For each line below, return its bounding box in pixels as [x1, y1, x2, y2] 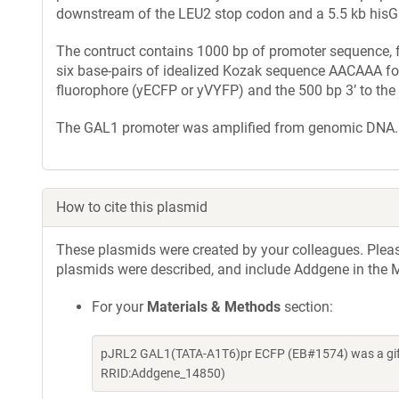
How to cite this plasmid [56, 199, 208, 216]
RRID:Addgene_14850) [101, 366, 225, 380]
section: [281, 298, 333, 315]
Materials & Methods [147, 298, 281, 315]
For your [92, 298, 147, 315]
